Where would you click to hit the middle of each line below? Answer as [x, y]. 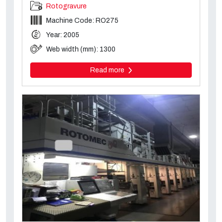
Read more [108, 70]
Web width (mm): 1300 [81, 50]
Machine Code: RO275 [82, 21]
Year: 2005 [63, 35]
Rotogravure [66, 6]
